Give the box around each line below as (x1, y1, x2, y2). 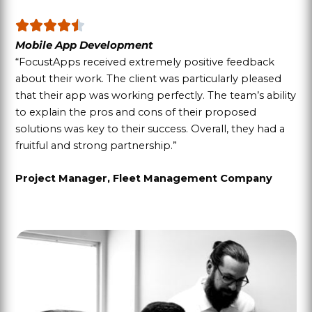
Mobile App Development (15, 38, 153, 52)
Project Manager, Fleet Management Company (15, 172, 272, 185)
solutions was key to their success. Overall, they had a (15, 122, 285, 135)
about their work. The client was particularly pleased (15, 72, 281, 85)
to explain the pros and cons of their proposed (15, 105, 256, 118)
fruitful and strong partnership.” (15, 139, 177, 152)
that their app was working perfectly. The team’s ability (15, 88, 296, 102)
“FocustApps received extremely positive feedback (15, 55, 274, 68)
